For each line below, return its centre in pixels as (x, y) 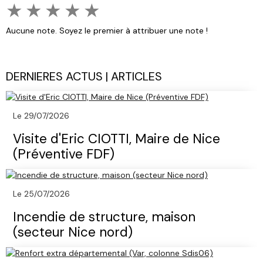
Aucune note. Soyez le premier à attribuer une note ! (107, 31)
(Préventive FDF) (64, 154)
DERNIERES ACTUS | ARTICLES (84, 77)
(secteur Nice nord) (73, 232)
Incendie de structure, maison (104, 217)
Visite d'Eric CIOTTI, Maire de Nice (117, 139)
